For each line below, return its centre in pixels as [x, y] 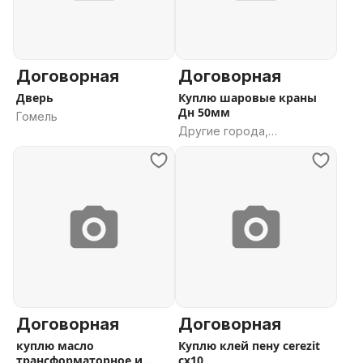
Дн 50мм [204, 112]
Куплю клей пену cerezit [249, 346]
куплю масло [55, 346]
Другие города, [223, 131]
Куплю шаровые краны [248, 98]
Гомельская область [237, 147]
